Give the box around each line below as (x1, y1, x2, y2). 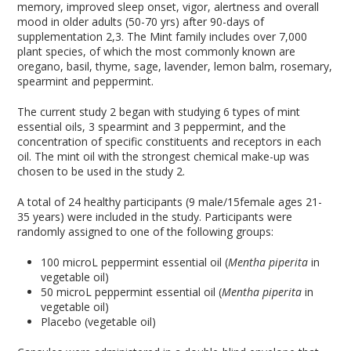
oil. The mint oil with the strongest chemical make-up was (17, 149, 310, 164)
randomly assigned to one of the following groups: (17, 224, 274, 239)
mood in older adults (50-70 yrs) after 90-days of (17, 14, 265, 29)
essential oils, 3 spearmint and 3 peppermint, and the (17, 119, 287, 134)
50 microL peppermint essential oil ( (41, 284, 223, 299)
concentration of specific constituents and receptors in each (17, 134, 322, 149)
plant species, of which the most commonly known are (17, 44, 296, 59)
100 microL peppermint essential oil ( (41, 255, 229, 270)
